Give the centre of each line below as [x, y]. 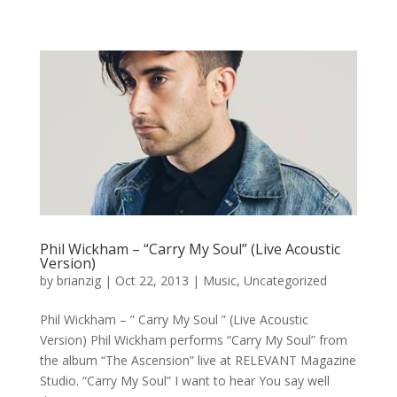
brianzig [78, 281]
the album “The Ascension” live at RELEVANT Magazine [198, 361]
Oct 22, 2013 [152, 281]
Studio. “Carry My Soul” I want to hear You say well [184, 381]
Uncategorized [285, 281]
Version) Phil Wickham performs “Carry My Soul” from [193, 340]
